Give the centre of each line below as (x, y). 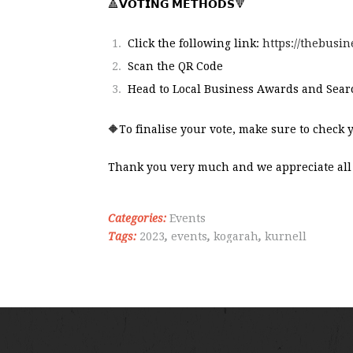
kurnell (286, 237)
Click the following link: (195, 44)
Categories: (137, 219)
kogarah (236, 237)
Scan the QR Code (175, 67)
